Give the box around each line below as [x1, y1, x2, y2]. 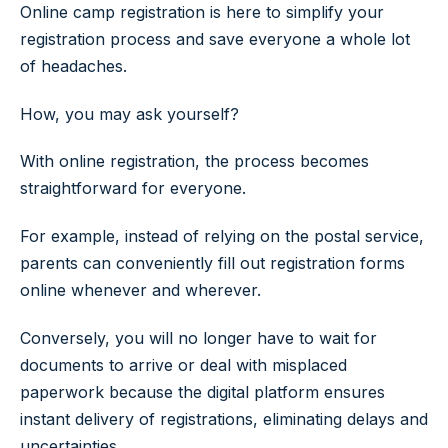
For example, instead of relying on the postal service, [20, 226, 424, 247]
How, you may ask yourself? [20, 103, 239, 124]
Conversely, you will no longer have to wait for [20, 327, 377, 348]
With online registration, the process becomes [20, 151, 369, 172]
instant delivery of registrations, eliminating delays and [20, 408, 428, 429]
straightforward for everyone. [20, 178, 246, 199]
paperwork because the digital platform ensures [20, 381, 385, 402]
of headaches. [20, 55, 127, 76]
